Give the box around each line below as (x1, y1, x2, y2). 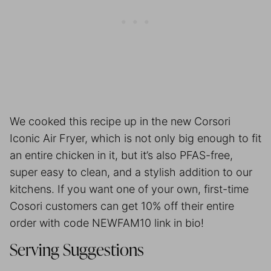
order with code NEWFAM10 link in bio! (10, 216, 204, 229)
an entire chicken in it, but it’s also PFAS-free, (10, 148, 233, 162)
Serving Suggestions (10, 242, 144, 260)
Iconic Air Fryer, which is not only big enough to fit (10, 131, 261, 145)
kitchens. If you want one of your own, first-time (10, 182, 249, 195)
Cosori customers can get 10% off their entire (10, 199, 234, 212)
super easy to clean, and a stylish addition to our (10, 165, 252, 178)
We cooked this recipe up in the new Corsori (10, 114, 230, 128)
